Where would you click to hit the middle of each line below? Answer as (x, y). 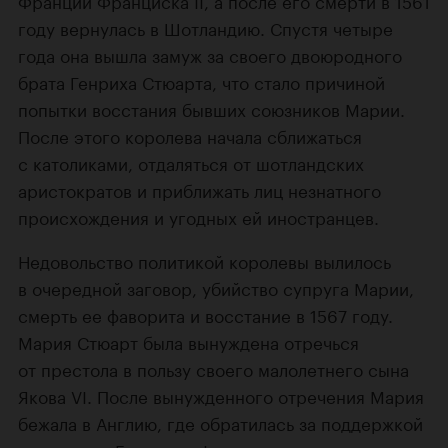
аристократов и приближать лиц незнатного (199, 189)
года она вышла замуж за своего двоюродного (210, 54)
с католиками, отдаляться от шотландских (191, 162)
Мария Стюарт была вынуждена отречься (188, 341)
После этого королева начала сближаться (190, 135)
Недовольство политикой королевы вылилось (204, 260)
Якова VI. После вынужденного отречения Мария (221, 395)
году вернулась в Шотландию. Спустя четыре (205, 27)
